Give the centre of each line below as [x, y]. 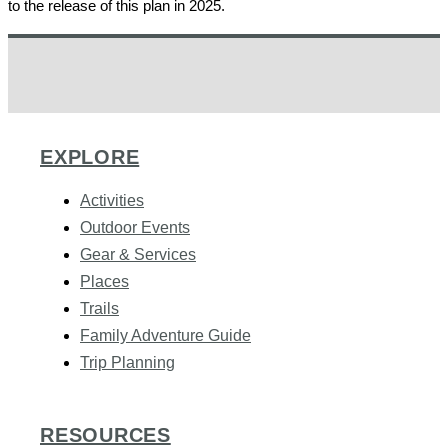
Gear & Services [138, 254]
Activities [112, 200]
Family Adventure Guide [165, 335]
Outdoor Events [135, 227]
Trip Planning [127, 362]
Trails [99, 308]
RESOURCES [105, 434]
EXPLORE [90, 156]
